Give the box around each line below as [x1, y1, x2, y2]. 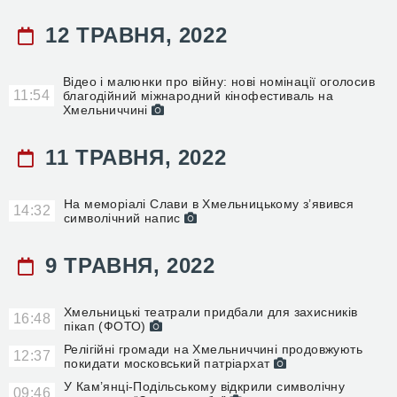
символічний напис [64, 211, 185, 225]
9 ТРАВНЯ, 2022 [38, 253, 215, 277]
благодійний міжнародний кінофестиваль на [63, 89, 333, 103]
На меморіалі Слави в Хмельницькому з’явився [64, 197, 354, 211]
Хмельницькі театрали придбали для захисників [64, 305, 358, 319]
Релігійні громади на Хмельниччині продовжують [64, 342, 362, 356]
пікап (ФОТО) [64, 319, 151, 333]
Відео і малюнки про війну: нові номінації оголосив [63, 74, 375, 89]
